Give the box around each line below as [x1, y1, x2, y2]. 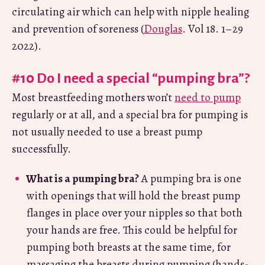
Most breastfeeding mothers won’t [12, 89, 174, 105]
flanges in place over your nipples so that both [27, 205, 243, 221]
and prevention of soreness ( [12, 21, 144, 37]
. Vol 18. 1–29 [182, 21, 243, 37]
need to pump [174, 89, 241, 105]
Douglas [144, 21, 182, 37]
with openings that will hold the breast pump [27, 188, 240, 203]
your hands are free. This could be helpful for [27, 222, 237, 238]
